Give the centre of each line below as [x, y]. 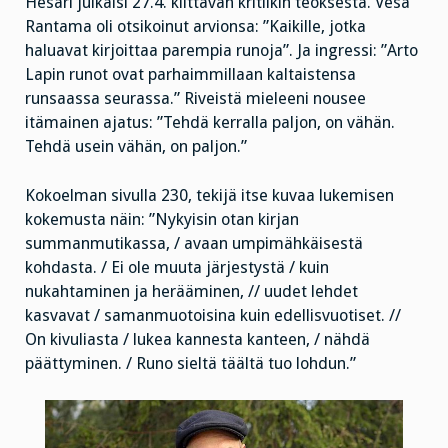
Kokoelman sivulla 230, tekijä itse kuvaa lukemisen [209, 195]
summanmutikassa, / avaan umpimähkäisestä [194, 243]
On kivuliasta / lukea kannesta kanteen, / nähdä [197, 339]
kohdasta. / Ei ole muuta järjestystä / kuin [177, 267]
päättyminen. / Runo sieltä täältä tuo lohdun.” [190, 363]
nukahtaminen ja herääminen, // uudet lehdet [191, 291]
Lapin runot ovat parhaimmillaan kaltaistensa [190, 74]
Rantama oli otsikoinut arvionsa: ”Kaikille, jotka [195, 26]
